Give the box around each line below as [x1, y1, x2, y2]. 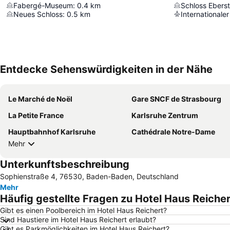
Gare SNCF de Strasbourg [131, 94, 221, 103]
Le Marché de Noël [8, 94, 72, 103]
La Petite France [8, 110, 64, 120]
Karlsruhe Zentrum [131, 110, 198, 120]
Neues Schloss [13, 9, 63, 18]
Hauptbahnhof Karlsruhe [8, 127, 95, 136]
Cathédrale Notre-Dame [131, 127, 215, 136]
